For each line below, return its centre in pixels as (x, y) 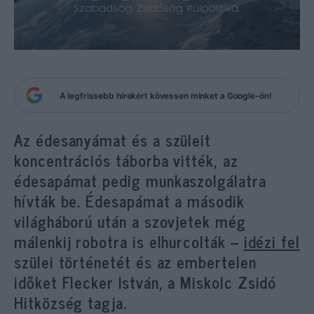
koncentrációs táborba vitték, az (126, 160)
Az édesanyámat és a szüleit (113, 140)
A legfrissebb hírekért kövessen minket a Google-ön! (165, 95)
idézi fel (272, 241)
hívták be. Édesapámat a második (129, 201)
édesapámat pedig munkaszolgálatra (140, 180)
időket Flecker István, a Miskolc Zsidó (145, 282)
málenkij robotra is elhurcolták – (129, 241)
